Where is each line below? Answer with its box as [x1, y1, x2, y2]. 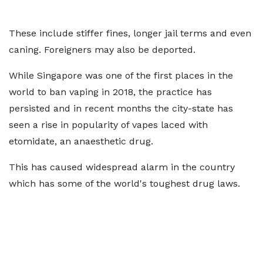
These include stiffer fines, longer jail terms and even [9, 28, 251, 39]
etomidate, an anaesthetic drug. [9, 136, 153, 147]
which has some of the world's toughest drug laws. [9, 178, 240, 189]
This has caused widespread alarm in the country [9, 161, 235, 173]
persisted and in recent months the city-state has [9, 103, 233, 114]
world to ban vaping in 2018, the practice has [9, 86, 212, 97]
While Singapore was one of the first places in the [9, 70, 233, 81]
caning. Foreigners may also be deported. [9, 44, 195, 55]
